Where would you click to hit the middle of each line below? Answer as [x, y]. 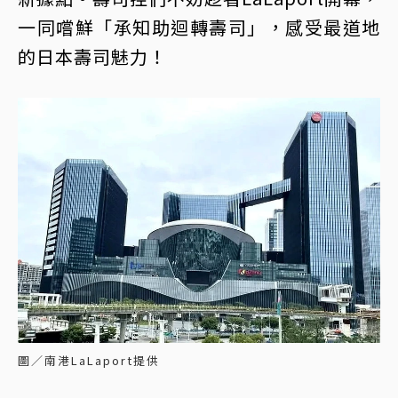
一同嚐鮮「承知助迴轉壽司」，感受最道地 [199, 28]
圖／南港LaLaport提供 [89, 361]
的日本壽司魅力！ [92, 57]
